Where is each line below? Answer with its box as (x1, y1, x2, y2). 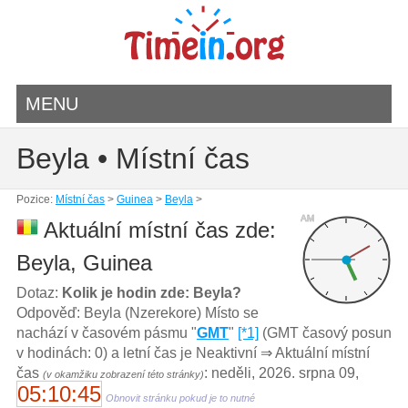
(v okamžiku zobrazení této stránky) (42, 368, 204, 380)
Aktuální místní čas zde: (37, 218, 276, 242)
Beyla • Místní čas (15, 142, 250, 175)
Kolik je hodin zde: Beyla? (61, 284, 241, 301)
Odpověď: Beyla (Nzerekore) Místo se (15, 304, 259, 321)
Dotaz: (15, 284, 62, 301)
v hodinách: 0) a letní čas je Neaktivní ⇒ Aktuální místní (15, 344, 370, 361)
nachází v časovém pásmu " (15, 324, 197, 341)
